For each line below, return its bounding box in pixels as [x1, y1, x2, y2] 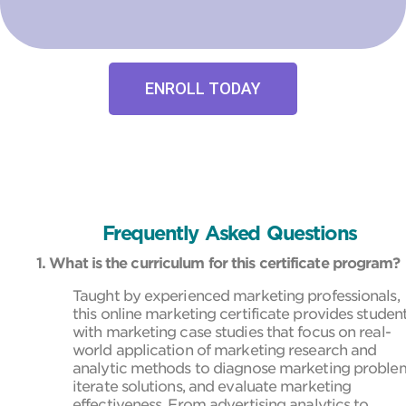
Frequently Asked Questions [101, 223, 357, 244]
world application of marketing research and [72, 341, 377, 359]
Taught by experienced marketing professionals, [72, 286, 400, 304]
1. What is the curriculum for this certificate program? [36, 254, 401, 272]
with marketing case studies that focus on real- [72, 323, 391, 341]
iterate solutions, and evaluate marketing [72, 377, 352, 395]
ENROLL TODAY [145, 78, 261, 98]
